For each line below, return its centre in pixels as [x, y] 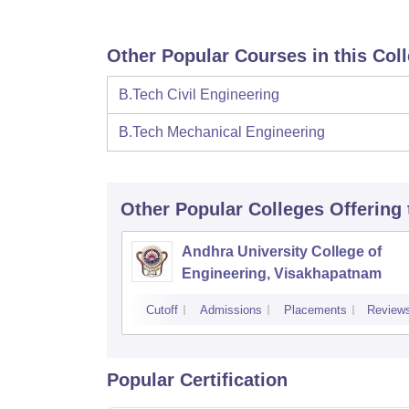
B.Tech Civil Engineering [199, 95]
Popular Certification [197, 380]
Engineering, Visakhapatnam [282, 274]
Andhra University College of [282, 252]
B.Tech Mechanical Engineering [222, 132]
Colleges [286, 210]
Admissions [231, 310]
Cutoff [162, 310]
